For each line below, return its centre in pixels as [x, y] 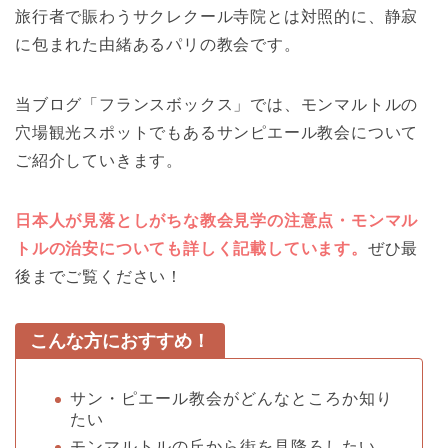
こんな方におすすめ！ [120, 341]
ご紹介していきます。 [99, 161]
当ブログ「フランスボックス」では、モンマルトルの [217, 105]
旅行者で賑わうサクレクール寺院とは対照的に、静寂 [217, 17]
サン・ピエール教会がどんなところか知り [231, 399]
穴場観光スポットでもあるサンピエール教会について [217, 133]
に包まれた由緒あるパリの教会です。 [158, 45]
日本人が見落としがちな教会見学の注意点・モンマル [217, 221]
